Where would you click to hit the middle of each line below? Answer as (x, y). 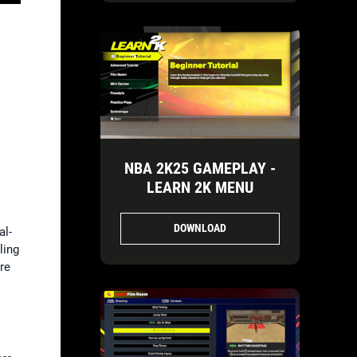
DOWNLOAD (200, 228)
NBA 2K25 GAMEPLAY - (200, 168)
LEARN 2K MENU (200, 187)
